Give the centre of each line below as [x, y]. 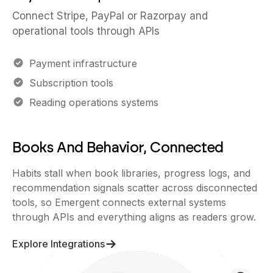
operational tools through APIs [86, 31]
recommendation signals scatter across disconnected [135, 188]
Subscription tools [71, 83]
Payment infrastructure [83, 63]
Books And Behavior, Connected [118, 147]
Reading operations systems [94, 102]
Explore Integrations [58, 244]
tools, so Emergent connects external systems [119, 202]
